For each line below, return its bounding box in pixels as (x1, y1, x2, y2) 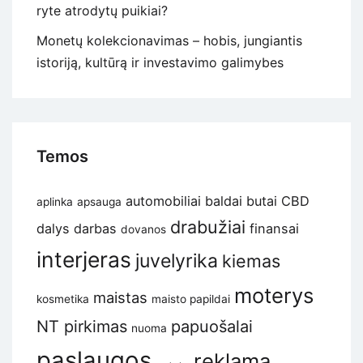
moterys (234, 283, 314, 309)
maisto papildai (152, 293, 230, 306)
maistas (93, 288, 147, 307)
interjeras (36, 246, 131, 273)
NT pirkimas (36, 317, 127, 337)
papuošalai (171, 317, 253, 337)
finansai (250, 220, 299, 237)
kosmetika (36, 293, 89, 306)
